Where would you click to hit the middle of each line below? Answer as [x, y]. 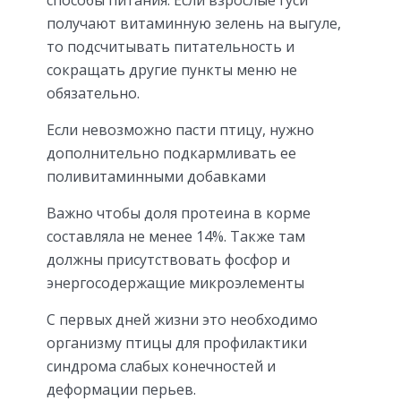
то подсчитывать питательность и [171, 47]
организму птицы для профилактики [177, 343]
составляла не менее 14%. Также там [176, 237]
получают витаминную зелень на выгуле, [194, 24]
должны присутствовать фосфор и [168, 260]
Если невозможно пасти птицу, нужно [180, 130]
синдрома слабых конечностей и [161, 367]
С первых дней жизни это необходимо [182, 320]
